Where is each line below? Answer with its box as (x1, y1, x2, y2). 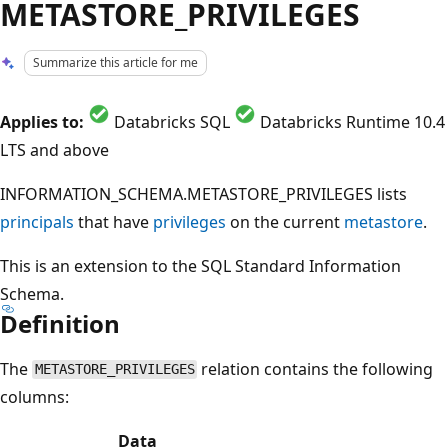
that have (74, 210, 153, 233)
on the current (226, 210, 344, 233)
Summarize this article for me (33, 54, 199, 71)
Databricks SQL (110, 110, 234, 133)
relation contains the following (197, 357, 434, 380)
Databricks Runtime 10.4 (256, 110, 445, 133)
